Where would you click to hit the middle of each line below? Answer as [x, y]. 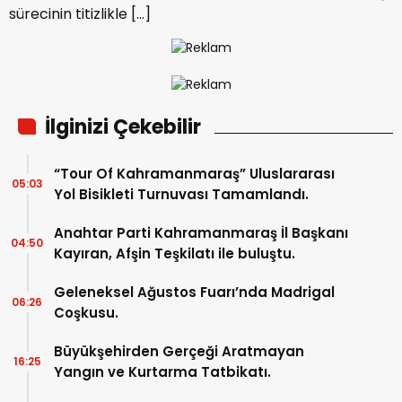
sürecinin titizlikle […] [80, 13]
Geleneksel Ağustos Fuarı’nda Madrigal [194, 292]
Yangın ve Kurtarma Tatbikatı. [162, 371]
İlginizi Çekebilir [123, 127]
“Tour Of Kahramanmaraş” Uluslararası [194, 173]
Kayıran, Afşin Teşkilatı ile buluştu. [175, 253]
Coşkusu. [86, 312]
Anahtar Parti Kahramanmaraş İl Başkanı [201, 232]
